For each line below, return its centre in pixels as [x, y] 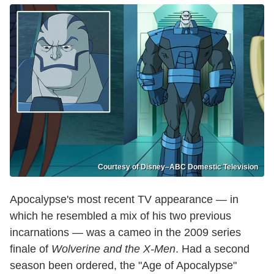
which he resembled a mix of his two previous [120, 216]
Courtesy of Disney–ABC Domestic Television [178, 167]
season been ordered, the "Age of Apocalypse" [123, 265]
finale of [31, 249]
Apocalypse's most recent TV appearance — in [124, 199]
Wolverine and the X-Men [113, 249]
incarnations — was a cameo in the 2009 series [125, 232]
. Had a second [213, 249]
